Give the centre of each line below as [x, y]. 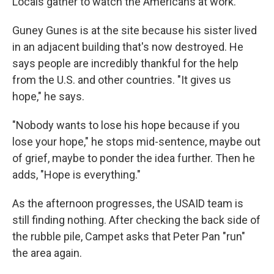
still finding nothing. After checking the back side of [136, 220]
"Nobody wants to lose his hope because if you [126, 125]
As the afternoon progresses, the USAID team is [128, 204]
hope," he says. [48, 97]
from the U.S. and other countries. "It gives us [122, 80]
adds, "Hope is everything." [76, 175]
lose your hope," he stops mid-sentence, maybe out [136, 142]
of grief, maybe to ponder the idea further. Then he [134, 158]
